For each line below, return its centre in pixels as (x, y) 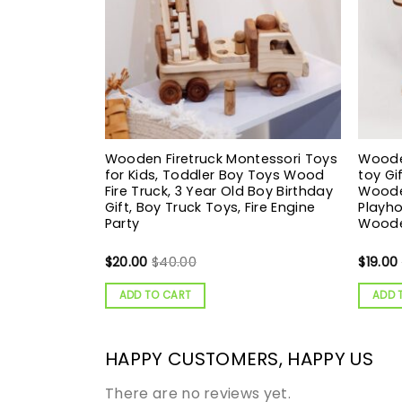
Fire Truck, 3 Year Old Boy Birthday (218, 192)
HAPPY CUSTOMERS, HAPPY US (239, 358)
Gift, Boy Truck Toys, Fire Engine (210, 208)
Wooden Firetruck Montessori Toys (221, 159)
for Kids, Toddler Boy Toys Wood (214, 175)
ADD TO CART (155, 296)
